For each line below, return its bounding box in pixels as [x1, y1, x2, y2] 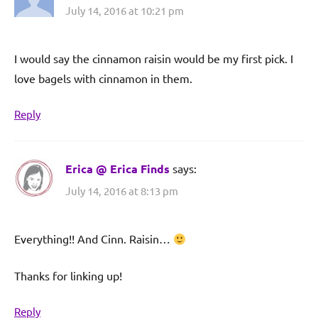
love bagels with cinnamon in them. [14, 70, 192, 85]
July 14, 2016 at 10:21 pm [65, 3, 184, 17]
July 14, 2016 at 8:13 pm [65, 184, 178, 198]
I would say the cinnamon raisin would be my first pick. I [14, 50, 293, 65]
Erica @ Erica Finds [65, 160, 170, 176]
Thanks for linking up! [14, 268, 122, 283]
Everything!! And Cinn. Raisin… [14, 231, 173, 246]
